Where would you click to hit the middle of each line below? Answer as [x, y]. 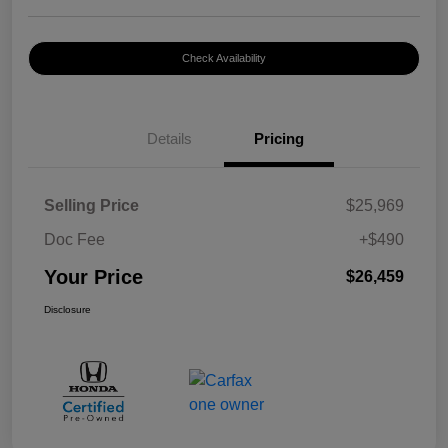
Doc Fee [74, 239]
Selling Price [91, 205]
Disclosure [67, 309]
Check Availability [224, 57]
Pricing [279, 138]
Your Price [93, 276]
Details [169, 138]
